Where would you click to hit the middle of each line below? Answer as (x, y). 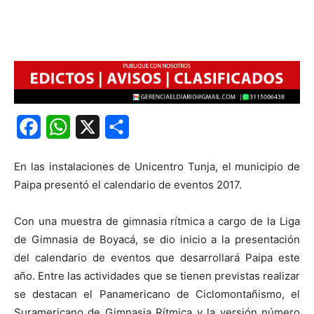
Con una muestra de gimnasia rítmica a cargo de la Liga (157, 221)
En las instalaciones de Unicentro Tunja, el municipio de (157, 167)
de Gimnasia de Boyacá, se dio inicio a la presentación (157, 240)
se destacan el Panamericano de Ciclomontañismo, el (157, 294)
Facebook (67, 127)
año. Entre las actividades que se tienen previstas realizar (157, 276)
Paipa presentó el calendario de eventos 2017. (128, 185)
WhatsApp (97, 127)
